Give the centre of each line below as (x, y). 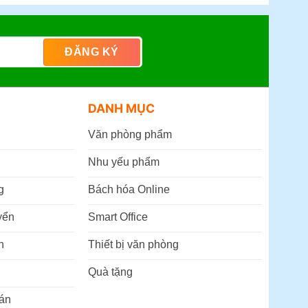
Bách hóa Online (129, 189)
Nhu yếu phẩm (123, 162)
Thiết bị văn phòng (133, 244)
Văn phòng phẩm (130, 134)
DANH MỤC (121, 109)
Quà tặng (110, 272)
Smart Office (118, 217)
